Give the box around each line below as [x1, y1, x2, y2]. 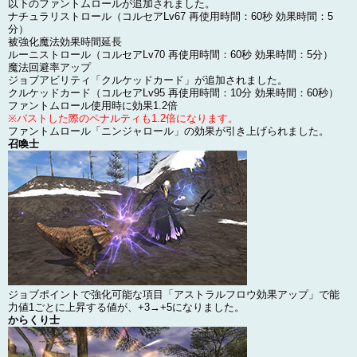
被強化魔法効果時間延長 [8, 35, 122, 48]
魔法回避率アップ [8, 61, 91, 73]
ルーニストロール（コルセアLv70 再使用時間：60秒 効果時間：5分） [8, 48, 333, 61]
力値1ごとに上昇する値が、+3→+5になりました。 [8, 300, 245, 313]
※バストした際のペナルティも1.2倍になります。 [8, 112, 238, 124]
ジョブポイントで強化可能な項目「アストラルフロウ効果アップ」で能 [8, 288, 339, 300]
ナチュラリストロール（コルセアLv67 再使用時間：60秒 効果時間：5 [8, 10, 333, 22]
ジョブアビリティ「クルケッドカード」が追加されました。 [8, 73, 288, 86]
